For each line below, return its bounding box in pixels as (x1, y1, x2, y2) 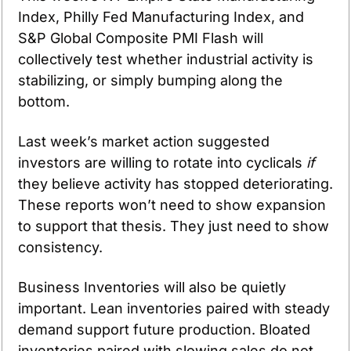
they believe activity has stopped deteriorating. (18, 175, 333, 192)
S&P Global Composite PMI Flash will (18, 29, 263, 46)
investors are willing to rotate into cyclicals (18, 154, 306, 171)
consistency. (18, 238, 103, 255)
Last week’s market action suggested (18, 132, 270, 150)
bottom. (18, 92, 70, 110)
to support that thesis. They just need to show (18, 217, 329, 234)
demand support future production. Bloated (18, 320, 310, 338)
